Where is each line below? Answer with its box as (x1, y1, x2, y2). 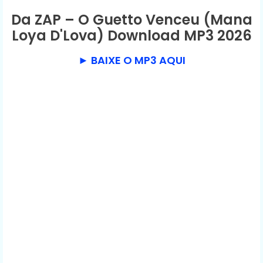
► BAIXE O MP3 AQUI (77, 52, 186, 68)
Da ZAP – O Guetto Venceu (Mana (11, 9, 252, 29)
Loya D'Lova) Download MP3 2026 (11, 25, 252, 45)
